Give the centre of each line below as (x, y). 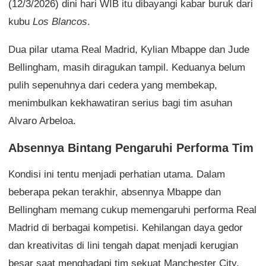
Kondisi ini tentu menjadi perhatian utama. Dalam (117, 174)
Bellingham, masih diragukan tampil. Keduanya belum (127, 67)
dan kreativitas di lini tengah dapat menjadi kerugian (123, 245)
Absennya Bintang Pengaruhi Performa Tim (131, 148)
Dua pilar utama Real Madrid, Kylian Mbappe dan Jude (129, 49)
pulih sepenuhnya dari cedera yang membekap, (113, 85)
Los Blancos (60, 21)
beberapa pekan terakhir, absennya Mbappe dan (115, 192)
